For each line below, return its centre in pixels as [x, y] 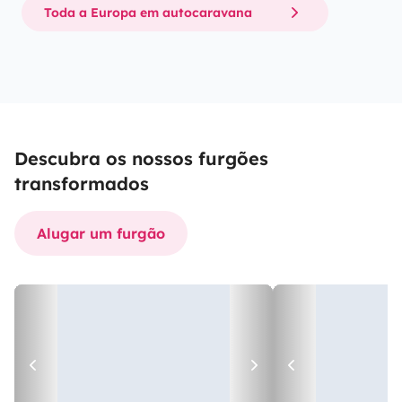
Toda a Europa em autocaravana [148, 12]
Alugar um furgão [101, 233]
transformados [82, 184]
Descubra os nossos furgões [141, 158]
